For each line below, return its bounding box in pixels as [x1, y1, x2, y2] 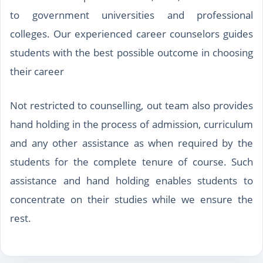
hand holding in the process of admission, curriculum [10, 117, 253, 131]
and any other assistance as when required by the [10, 136, 253, 150]
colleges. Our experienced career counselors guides [10, 27, 253, 41]
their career [10, 65, 64, 78]
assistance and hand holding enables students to [10, 174, 253, 187]
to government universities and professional [10, 8, 253, 22]
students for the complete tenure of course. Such [10, 155, 253, 168]
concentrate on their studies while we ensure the [10, 193, 253, 206]
